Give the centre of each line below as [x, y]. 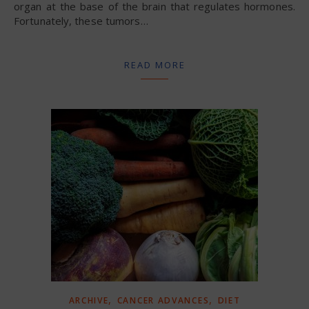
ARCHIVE [89, 300]
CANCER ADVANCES [163, 300]
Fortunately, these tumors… [81, 20]
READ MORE [154, 64]
